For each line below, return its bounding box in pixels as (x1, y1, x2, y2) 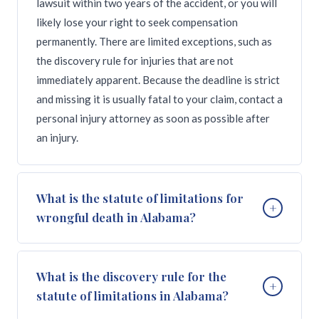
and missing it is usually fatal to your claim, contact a (36, 93, 283, 105)
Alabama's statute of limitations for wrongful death (36, 263, 278, 276)
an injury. (36, 131, 78, 144)
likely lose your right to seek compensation (36, 16, 238, 28)
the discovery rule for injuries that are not (36, 54, 234, 67)
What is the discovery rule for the (36, 268, 226, 284)
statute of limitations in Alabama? (36, 288, 229, 303)
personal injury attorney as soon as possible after (36, 112, 270, 125)
